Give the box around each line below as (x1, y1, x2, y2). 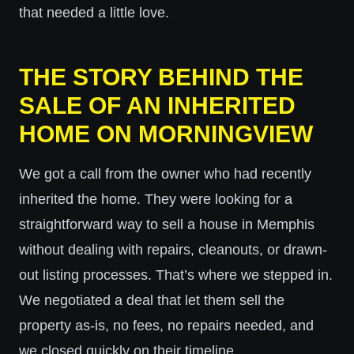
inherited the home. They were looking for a (19, 191, 292, 207)
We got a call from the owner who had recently (19, 166, 311, 182)
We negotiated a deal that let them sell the (19, 292, 284, 308)
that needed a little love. (19, 5, 169, 21)
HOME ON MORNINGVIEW (19, 121, 313, 147)
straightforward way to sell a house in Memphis (19, 217, 314, 232)
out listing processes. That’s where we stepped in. (19, 267, 333, 283)
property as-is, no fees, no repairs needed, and (19, 318, 314, 333)
